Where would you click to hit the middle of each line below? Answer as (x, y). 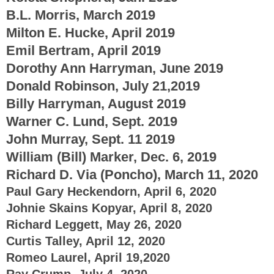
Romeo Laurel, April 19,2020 (88, 257)
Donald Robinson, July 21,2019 (103, 86)
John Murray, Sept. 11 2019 (91, 139)
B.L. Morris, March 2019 (81, 15)
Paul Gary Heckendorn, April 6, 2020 (111, 191)
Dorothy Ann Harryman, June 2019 (115, 68)
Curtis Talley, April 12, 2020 (86, 241)
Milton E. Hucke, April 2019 (91, 32)
